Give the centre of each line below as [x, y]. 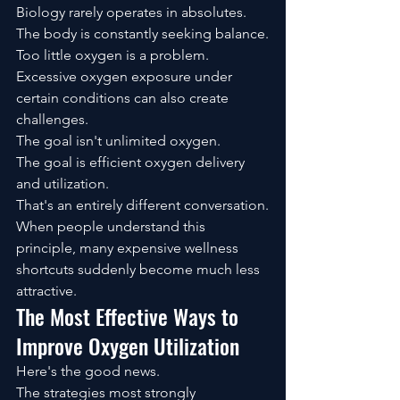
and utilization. [62, 183]
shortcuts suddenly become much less [140, 269]
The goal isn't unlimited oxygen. [118, 140]
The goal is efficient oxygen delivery [132, 162]
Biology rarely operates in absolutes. [131, 12]
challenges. [52, 119]
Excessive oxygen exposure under [126, 76]
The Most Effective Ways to [130, 316]
